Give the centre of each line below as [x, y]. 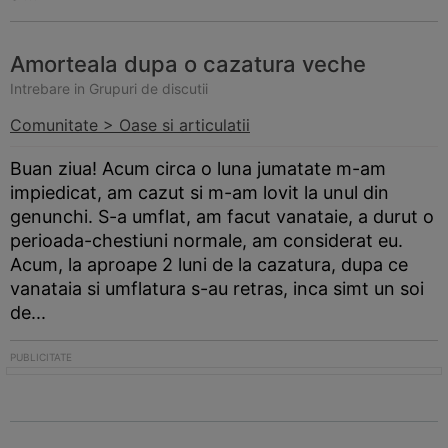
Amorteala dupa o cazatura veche [188, 64]
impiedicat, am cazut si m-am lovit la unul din [199, 192]
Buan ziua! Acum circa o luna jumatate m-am [198, 168]
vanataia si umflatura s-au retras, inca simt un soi [217, 288]
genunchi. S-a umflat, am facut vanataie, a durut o [222, 216]
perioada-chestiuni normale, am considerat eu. [206, 240]
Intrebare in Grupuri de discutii [109, 88]
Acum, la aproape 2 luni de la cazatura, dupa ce [209, 264]
